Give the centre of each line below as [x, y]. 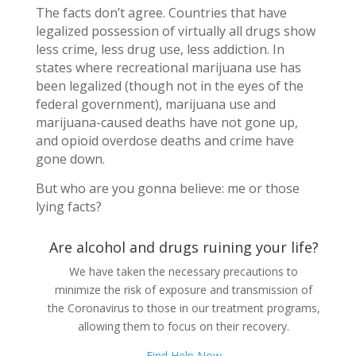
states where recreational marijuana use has [168, 67]
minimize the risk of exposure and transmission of [184, 289]
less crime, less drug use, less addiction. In [160, 49]
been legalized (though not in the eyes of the [169, 85]
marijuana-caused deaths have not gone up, [166, 122]
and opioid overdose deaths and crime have [164, 140]
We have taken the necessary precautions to [184, 271]
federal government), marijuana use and [155, 104]
